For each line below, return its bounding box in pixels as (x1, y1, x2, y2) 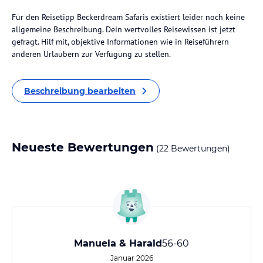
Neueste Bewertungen (12, 140, 154, 154)
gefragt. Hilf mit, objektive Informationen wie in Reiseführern (12, 36, 229, 47)
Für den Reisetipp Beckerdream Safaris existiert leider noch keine (12, 12, 245, 22)
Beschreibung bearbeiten (24, 86, 136, 96)
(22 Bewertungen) (154, 143, 230, 154)
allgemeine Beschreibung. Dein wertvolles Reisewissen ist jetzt (12, 24, 235, 35)
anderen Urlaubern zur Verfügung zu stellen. (12, 49, 171, 59)
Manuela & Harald (74, 238, 162, 249)
